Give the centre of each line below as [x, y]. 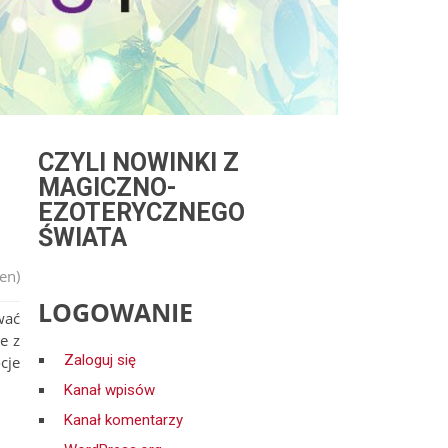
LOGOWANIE [115, 312]
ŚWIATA [82, 237]
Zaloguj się [100, 360]
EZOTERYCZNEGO [141, 212]
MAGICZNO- [107, 187]
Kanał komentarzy [123, 420]
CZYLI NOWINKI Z [138, 162]
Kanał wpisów [109, 390]
